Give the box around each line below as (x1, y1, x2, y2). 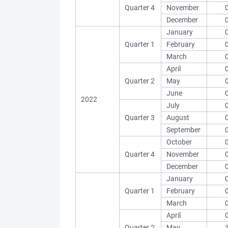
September (166, 126, 201, 134)
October (166, 138, 192, 146)
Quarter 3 (125, 113, 155, 122)
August (166, 113, 189, 122)
